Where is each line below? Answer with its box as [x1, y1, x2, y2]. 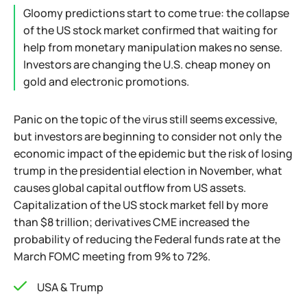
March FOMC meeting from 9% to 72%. [14, 249, 210, 264]
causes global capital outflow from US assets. [14, 180, 246, 195]
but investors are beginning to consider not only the [14, 129, 282, 144]
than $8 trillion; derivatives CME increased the [14, 214, 249, 230]
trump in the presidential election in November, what [14, 163, 282, 178]
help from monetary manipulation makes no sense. [23, 40, 282, 55]
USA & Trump [37, 280, 103, 295]
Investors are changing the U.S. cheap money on [23, 57, 271, 72]
